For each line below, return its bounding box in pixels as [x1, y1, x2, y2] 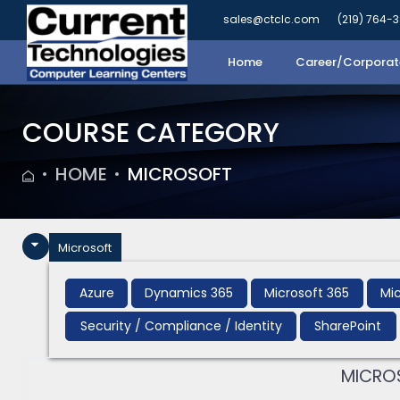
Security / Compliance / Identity [79, 316, 282, 335]
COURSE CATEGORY [22, 113, 279, 152]
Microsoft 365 [264, 283, 350, 302]
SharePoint [314, 316, 382, 335]
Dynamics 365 [145, 283, 234, 302]
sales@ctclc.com [223, 12, 320, 28]
